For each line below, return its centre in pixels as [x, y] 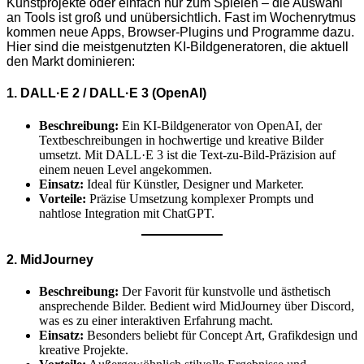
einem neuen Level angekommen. [126, 169]
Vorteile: [63, 198]
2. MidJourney [50, 260]
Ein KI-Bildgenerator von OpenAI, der [220, 125]
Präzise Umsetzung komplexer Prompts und [200, 198]
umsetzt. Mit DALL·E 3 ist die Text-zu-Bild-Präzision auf [187, 154]
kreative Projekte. [84, 350]
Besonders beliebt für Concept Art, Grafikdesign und [221, 336]
